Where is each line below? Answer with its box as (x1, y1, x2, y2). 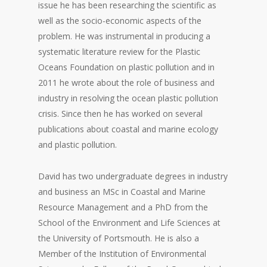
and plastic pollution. (38, 139, 117, 151)
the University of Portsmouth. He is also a (38, 232, 200, 244)
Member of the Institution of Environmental (38, 248, 207, 260)
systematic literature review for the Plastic (38, 46, 201, 58)
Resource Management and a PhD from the (38, 201, 209, 213)
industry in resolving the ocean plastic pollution (38, 92, 219, 104)
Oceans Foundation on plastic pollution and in (38, 61, 218, 73)
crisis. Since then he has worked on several (38, 108, 203, 120)
